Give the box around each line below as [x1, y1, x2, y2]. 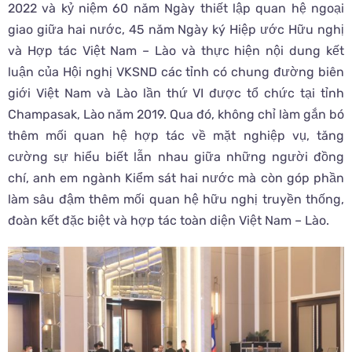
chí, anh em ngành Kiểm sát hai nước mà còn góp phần [8, 170, 344, 185]
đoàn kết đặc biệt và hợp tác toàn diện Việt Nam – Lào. [8, 212, 329, 228]
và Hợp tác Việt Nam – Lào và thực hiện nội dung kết [8, 42, 344, 58]
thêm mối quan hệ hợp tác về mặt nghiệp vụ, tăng [8, 127, 344, 143]
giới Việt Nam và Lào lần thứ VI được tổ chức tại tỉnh [8, 85, 344, 101]
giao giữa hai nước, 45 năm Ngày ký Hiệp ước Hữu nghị [8, 21, 344, 37]
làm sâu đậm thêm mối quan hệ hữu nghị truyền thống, [8, 191, 344, 207]
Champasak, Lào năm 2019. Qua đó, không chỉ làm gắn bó [8, 106, 344, 122]
